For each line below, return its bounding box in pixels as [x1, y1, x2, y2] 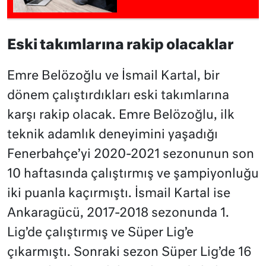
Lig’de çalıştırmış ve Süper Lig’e [7, 227, 194, 240]
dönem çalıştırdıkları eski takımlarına [7, 90, 229, 103]
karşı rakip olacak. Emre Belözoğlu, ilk [7, 109, 235, 122]
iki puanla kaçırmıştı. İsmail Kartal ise [7, 188, 230, 201]
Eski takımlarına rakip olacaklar [7, 39, 234, 53]
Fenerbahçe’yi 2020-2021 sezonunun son [7, 148, 254, 161]
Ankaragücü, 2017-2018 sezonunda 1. [7, 207, 229, 220]
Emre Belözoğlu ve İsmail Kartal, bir [7, 70, 220, 83]
